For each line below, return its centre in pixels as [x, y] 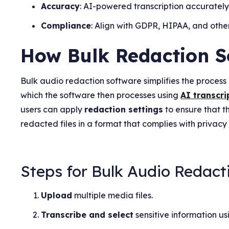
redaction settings [124, 109]
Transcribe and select [87, 214]
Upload [57, 195]
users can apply [53, 109]
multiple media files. [113, 195]
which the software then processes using [101, 95]
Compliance [66, 25]
